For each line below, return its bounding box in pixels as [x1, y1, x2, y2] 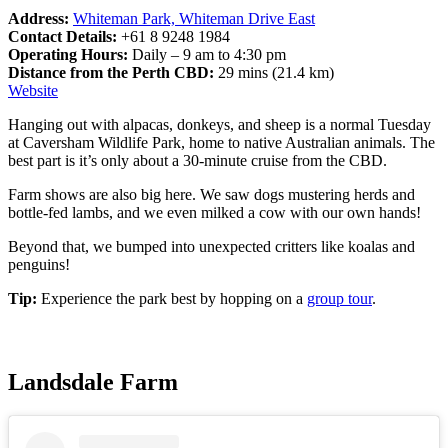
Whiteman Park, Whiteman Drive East [73, 9, 315, 27]
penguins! [8, 255, 70, 273]
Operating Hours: [8, 45, 132, 63]
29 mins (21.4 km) [218, 63, 334, 81]
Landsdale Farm [8, 368, 178, 395]
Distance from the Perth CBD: [8, 63, 218, 81]
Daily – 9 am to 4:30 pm [132, 45, 286, 63]
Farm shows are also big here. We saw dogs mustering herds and [8, 185, 415, 203]
